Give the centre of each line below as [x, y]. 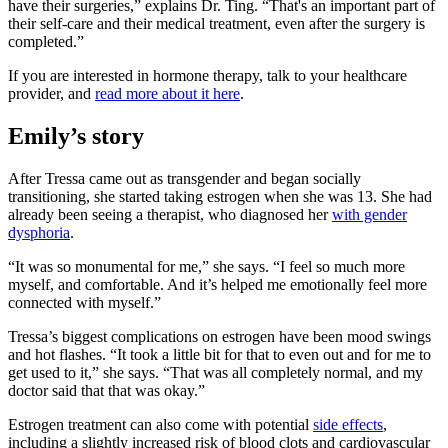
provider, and [51, 93]
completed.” [48, 41]
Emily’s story [76, 135]
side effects [348, 424]
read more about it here [167, 93]
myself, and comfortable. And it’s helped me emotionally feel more [217, 284]
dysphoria [39, 232]
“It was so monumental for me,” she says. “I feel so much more [206, 266]
